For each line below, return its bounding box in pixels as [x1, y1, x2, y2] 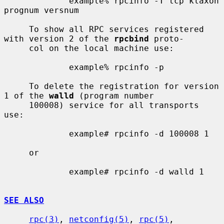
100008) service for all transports [4, 100, 29, 110]
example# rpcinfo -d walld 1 [4, 166, 69, 176]
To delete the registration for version [4, 81, 29, 91]
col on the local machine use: [4, 43, 29, 53]
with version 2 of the [4, 33, 114, 43]
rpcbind [114, 33, 149, 43]
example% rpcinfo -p [4, 62, 69, 72]
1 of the [4, 90, 49, 100]
